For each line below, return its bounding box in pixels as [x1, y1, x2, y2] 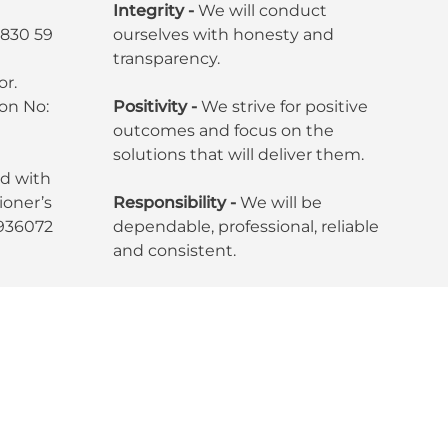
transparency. [112, 48, 220, 68]
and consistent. [112, 240, 236, 260]
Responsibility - [112, 192, 240, 212]
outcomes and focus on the [112, 120, 334, 140]
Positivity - [112, 96, 201, 116]
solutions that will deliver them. [112, 144, 364, 164]
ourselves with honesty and [112, 24, 334, 44]
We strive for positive [200, 96, 368, 116]
